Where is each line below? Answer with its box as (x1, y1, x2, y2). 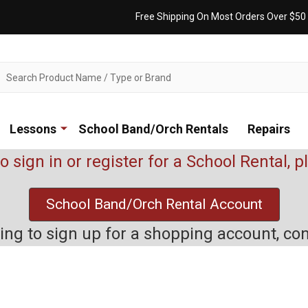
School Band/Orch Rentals (78, 122, 228, 136)
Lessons (10, 122, 56, 136)
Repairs (247, 122, 290, 136)
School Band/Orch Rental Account (45, 196, 263, 212)
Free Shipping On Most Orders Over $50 (135, 11, 306, 22)
